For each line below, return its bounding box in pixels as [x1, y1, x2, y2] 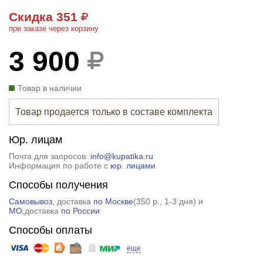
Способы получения [8, 178, 108, 191]
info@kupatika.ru [90, 151, 153, 161]
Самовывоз [8, 196, 52, 206]
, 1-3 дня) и [159, 196, 203, 206]
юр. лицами [110, 160, 156, 170]
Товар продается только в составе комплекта [15, 106, 213, 117]
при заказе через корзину [8, 23, 99, 33]
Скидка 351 [8, 9, 81, 23]
